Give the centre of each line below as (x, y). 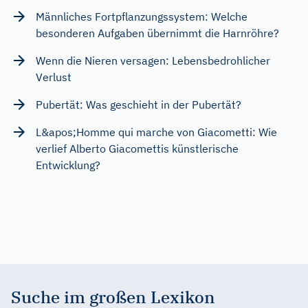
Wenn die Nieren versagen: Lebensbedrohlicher (153, 60)
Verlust (54, 77)
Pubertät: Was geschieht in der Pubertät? (139, 104)
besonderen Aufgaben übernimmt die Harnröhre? (157, 33)
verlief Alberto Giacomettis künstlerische (137, 148)
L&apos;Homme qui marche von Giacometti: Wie (156, 132)
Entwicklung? (68, 165)
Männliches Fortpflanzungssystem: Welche (142, 16)
